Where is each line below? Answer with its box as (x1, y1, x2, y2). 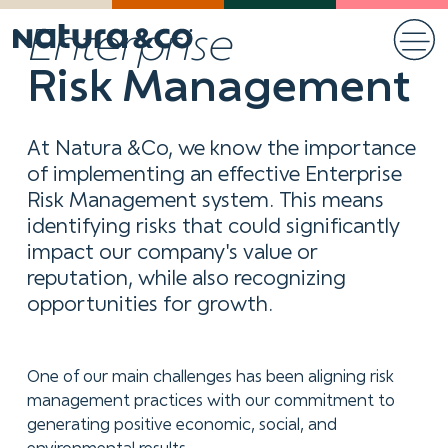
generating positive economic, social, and (26, 417, 337, 433)
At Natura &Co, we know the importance (26, 139, 416, 159)
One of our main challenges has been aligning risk (26, 369, 394, 385)
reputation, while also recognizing (26, 269, 346, 289)
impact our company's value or (26, 243, 318, 263)
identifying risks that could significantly (26, 217, 400, 237)
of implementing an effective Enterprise (26, 165, 402, 185)
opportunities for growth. (26, 295, 274, 315)
